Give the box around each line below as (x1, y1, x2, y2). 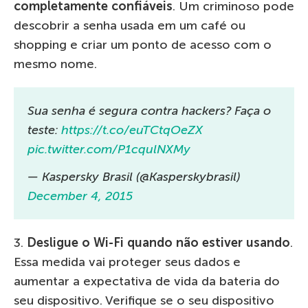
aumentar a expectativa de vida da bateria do (14, 274, 280, 289)
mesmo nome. (14, 56, 97, 71)
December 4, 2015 (27, 188, 133, 203)
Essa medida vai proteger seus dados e (14, 254, 241, 269)
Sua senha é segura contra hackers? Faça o (27, 103, 271, 118)
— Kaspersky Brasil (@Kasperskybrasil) (27, 169, 240, 184)
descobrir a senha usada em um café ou (14, 18, 245, 33)
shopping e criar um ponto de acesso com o (14, 37, 272, 52)
